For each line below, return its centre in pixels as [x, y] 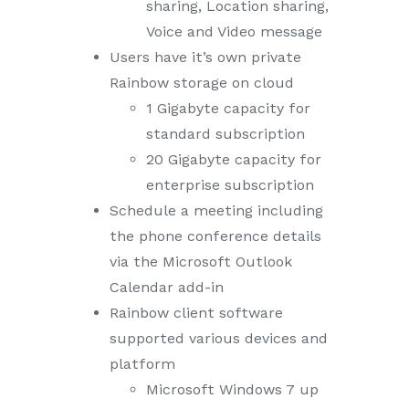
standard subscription [225, 134]
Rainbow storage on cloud [202, 83]
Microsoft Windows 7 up [232, 390]
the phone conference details [215, 236]
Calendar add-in [167, 288]
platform [142, 364]
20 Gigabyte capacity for [234, 160]
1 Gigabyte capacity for [228, 109]
